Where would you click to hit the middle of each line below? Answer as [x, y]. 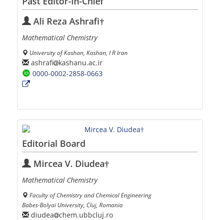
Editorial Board [54, 143]
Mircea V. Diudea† [70, 163]
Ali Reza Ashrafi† [68, 21]
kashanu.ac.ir [81, 63]
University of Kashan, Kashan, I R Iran [79, 52]
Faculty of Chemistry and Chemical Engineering [90, 195]
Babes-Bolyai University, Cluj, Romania [72, 205]
